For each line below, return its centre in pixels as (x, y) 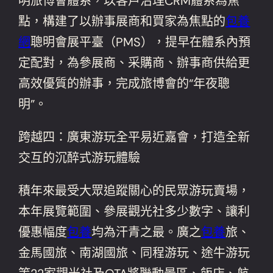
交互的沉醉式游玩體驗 (80, 158)
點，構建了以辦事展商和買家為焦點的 (122, 21)
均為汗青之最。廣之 (147, 232)
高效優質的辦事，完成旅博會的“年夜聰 (124, 83)
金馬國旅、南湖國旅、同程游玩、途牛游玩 (134, 253)
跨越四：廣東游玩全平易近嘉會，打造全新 (134, 137)
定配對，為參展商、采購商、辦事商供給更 (134, 62)
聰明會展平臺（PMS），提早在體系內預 (141, 42)
